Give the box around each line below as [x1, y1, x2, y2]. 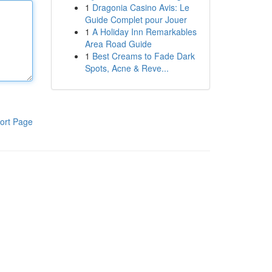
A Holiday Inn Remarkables [92, 25, 197, 38]
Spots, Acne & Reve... [84, 62, 169, 74]
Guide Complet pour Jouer [84, 13, 187, 25]
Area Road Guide [84, 38, 152, 50]
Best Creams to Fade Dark [92, 50, 195, 62]
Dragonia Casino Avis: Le [92, 1, 189, 13]
